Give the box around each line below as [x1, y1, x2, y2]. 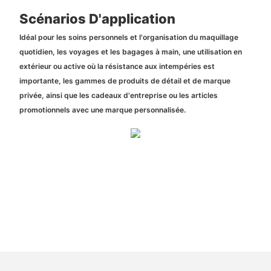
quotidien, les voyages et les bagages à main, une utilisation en [19, 47, 242, 56]
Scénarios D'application [19, 11, 175, 27]
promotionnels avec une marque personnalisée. [19, 105, 186, 114]
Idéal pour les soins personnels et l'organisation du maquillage [19, 32, 238, 42]
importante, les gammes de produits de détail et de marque [19, 76, 230, 85]
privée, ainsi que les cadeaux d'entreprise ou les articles [19, 90, 218, 100]
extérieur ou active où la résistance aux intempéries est [19, 61, 215, 71]
